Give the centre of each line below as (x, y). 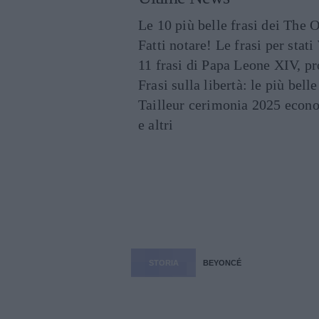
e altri (156, 125)
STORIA (164, 263)
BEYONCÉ (222, 263)
